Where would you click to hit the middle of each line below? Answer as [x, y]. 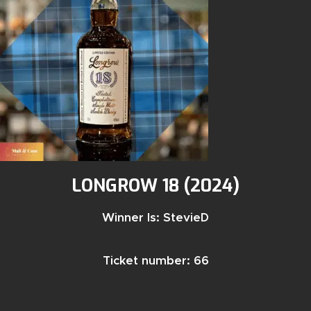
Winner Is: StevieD [155, 218]
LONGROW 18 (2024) [155, 185]
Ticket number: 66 [155, 261]
